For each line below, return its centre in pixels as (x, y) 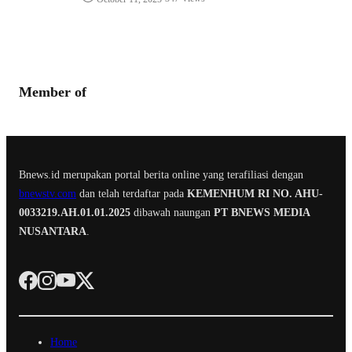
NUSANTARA (53, 231)
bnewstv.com (48, 193)
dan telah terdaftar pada (132, 193)
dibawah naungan (172, 212)
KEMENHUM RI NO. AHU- (255, 193)
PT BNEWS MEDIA (262, 212)
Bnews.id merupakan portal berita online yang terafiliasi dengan (161, 174)
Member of (53, 92)
